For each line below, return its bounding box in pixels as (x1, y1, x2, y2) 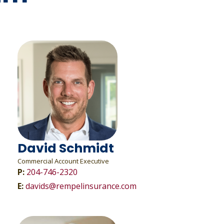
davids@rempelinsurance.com (25, 180, 136, 191)
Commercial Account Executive (17, 156, 109, 165)
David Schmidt (17, 139, 114, 157)
